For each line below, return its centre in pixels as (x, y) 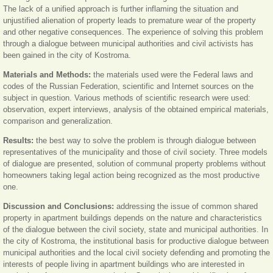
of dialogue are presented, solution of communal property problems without (134, 163)
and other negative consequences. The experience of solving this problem (133, 32)
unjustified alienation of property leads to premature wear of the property (129, 20)
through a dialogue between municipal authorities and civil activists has (128, 43)
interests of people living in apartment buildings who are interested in (124, 264)
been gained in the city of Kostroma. (67, 55)
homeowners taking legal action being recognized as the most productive (131, 175)
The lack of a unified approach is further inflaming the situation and (121, 9)
